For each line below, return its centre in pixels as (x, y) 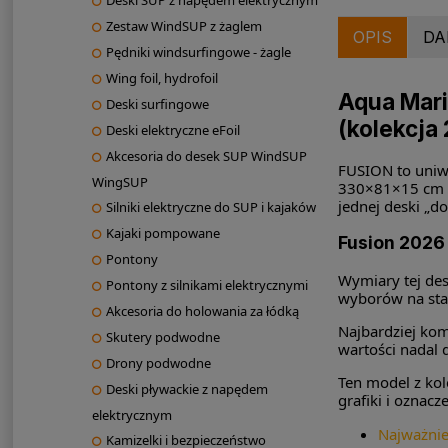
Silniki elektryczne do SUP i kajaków (210, 207)
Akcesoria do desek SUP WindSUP (206, 156)
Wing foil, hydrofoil (161, 78)
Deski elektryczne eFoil (172, 130)
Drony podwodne (158, 363)
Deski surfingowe (157, 104)
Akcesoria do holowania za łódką (202, 311)
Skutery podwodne (162, 337)
